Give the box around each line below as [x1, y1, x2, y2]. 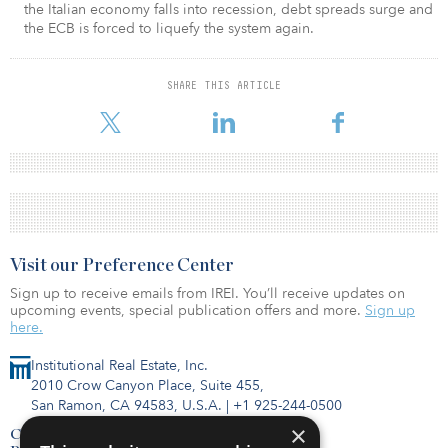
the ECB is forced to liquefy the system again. [24, 18, 314, 38]
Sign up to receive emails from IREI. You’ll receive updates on [10, 283, 405, 303]
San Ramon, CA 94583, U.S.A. [31, 395, 223, 415]
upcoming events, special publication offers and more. [10, 300, 365, 320]
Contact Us [10, 426, 87, 442]
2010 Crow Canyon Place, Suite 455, [31, 375, 265, 395]
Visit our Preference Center [10, 256, 234, 275]
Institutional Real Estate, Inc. [31, 355, 209, 375]
